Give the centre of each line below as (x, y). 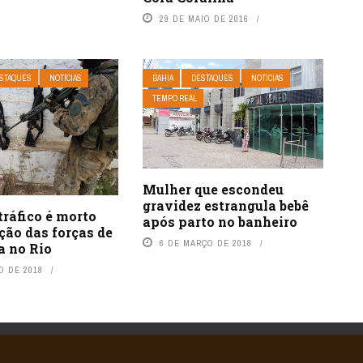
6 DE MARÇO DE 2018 (205, 243)
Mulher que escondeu (213, 190)
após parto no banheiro (220, 222)
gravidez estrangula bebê (225, 206)
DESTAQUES (212, 79)
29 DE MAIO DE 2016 (204, 19)
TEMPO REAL (174, 99)
